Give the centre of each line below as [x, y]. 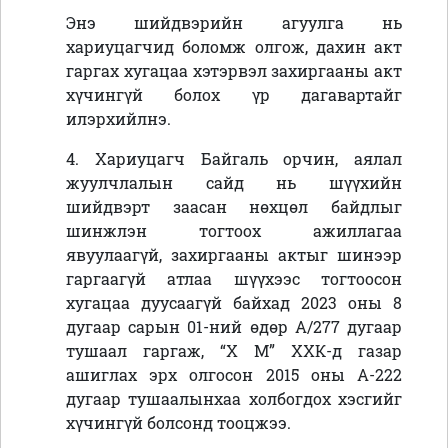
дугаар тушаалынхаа [157, 399]
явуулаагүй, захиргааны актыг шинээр [234, 255]
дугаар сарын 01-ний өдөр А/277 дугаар [234, 327]
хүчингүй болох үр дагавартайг [234, 95]
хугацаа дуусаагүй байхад [183, 303]
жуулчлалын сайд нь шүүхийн [234, 183]
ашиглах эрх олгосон [166, 375]
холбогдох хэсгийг [325, 399]
